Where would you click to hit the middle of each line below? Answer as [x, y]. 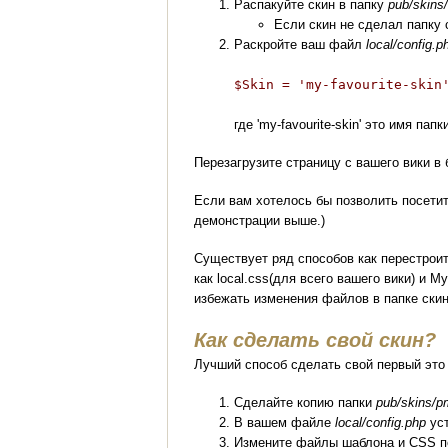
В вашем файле [285, 422]
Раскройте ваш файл [300, 45]
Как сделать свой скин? [315, 339]
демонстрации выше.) [260, 220]
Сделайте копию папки [305, 402]
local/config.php [381, 422]
